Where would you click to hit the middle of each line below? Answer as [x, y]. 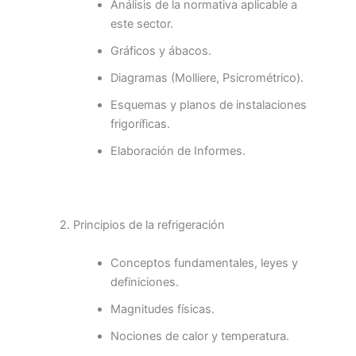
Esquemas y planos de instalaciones [208, 105]
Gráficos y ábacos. [161, 51]
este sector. [141, 24]
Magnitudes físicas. [162, 309]
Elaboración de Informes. [178, 151]
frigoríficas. [140, 124]
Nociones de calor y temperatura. [199, 336]
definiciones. [144, 282]
